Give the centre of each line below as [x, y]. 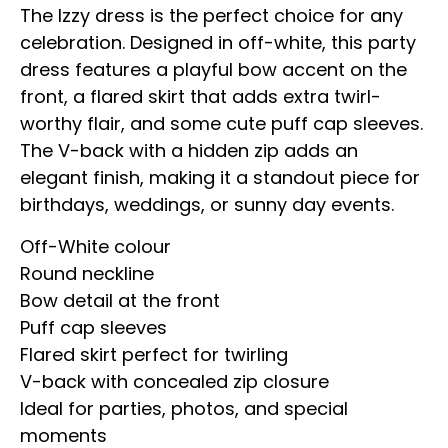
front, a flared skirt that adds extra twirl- [200, 97]
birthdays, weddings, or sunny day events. [207, 205]
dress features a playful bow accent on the [213, 70]
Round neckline [87, 273]
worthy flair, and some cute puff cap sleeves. [221, 124]
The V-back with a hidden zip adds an [189, 151]
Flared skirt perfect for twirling [154, 354]
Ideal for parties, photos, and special [184, 408]
